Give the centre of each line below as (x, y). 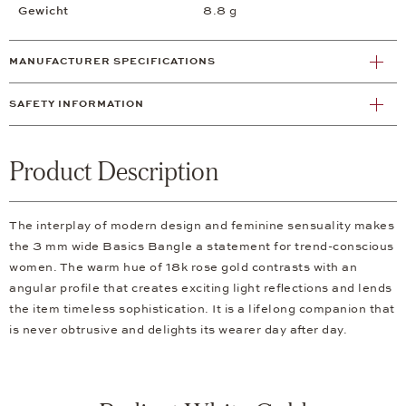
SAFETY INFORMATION (77, 104)
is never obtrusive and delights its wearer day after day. (178, 330)
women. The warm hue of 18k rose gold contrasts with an (183, 268)
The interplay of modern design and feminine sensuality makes (202, 226)
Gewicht (43, 11)
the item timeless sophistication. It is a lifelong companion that (202, 309)
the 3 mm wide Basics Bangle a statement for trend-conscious (202, 247)
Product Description (114, 171)
